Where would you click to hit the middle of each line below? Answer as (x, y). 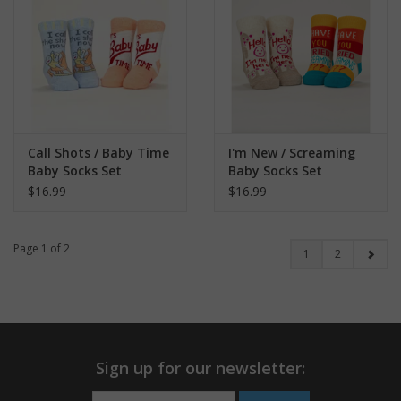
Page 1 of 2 (42, 248)
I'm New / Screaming (292, 152)
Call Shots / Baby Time (98, 152)
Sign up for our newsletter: (200, 367)
